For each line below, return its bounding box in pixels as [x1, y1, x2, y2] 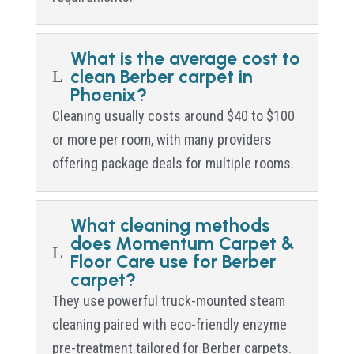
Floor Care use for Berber [70, 250, 276, 273]
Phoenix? [70, 83, 147, 106]
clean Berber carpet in [70, 65, 253, 88]
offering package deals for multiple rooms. [51, 154, 294, 171]
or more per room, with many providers [51, 130, 272, 148]
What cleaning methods [70, 213, 269, 236]
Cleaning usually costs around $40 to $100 [51, 107, 295, 124]
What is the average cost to [70, 47, 300, 70]
